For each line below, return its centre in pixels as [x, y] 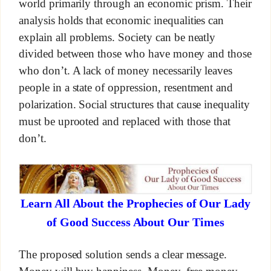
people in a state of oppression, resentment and [126, 87]
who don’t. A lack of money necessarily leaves [126, 70]
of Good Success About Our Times [135, 222]
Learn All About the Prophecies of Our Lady [135, 204]
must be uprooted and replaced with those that [125, 121]
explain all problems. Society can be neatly [117, 37]
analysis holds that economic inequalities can [121, 20]
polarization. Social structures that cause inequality [134, 104]
